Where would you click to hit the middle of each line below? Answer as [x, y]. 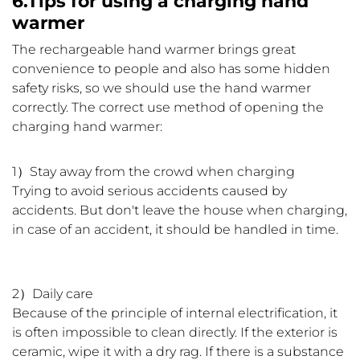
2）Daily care [53, 294]
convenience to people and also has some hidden [171, 69]
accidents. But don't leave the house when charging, [180, 211]
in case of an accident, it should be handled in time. [175, 230]
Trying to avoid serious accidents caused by [149, 191]
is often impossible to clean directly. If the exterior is [175, 333]
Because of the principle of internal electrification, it [175, 313]
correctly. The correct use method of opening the [168, 108]
